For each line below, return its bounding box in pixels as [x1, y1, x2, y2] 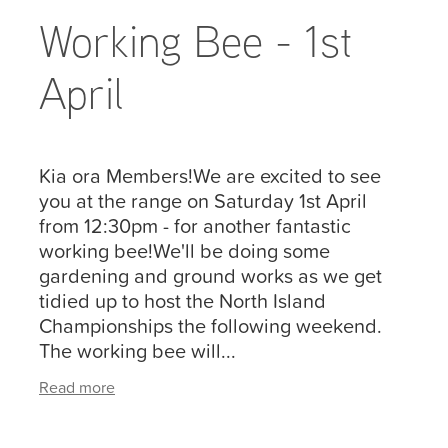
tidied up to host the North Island [39, 286, 326, 315]
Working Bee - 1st [39, 12, 352, 67]
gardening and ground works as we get [39, 261, 382, 290]
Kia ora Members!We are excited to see [39, 161, 381, 190]
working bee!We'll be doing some [39, 236, 330, 265]
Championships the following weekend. [39, 311, 382, 340]
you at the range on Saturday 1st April [39, 186, 367, 215]
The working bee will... [39, 336, 236, 365]
